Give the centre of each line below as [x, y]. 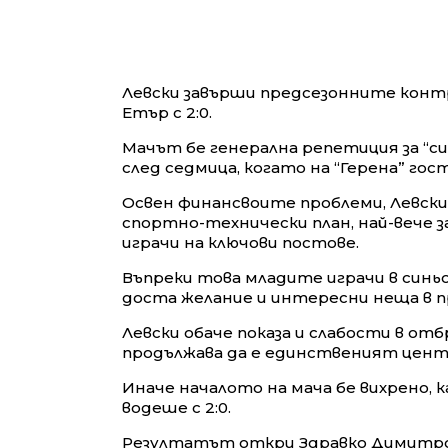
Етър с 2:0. [167, 113]
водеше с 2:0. [176, 408]
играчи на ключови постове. [240, 243]
